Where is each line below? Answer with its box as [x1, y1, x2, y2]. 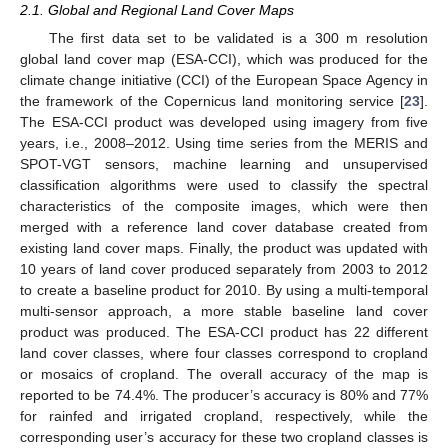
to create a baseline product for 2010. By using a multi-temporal [20, 282, 428, 298]
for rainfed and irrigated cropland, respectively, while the [20, 408, 428, 424]
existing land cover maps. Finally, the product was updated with [20, 240, 428, 256]
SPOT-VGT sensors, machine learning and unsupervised [20, 156, 428, 172]
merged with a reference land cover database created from [20, 219, 428, 235]
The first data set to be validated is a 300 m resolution [48, 30, 428, 46]
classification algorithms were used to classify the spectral [20, 177, 428, 193]
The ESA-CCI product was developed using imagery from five [20, 114, 428, 130]
